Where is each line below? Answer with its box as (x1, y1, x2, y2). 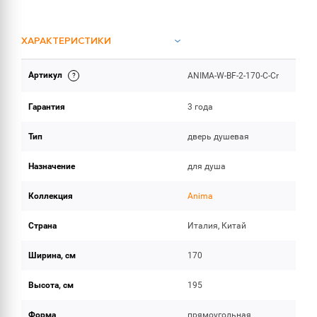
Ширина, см (28, 250, 76, 260)
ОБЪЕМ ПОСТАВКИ (21, 74, 111, 83)
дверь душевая (188, 132, 250, 142)
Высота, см (28, 280, 74, 290)
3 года (188, 102, 214, 112)
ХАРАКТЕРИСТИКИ (21, 37, 111, 46)
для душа (188, 161, 226, 171)
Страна (28, 221, 57, 231)
